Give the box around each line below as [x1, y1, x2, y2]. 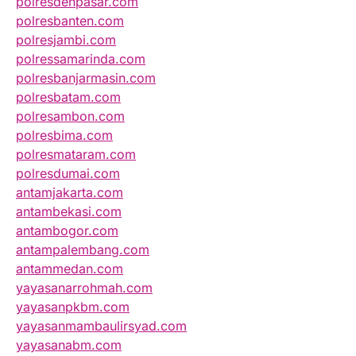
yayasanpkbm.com [16, 299, 130, 315]
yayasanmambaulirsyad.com [16, 318, 187, 335]
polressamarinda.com [16, 51, 145, 68]
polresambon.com [16, 108, 125, 125]
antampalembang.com [16, 242, 149, 258]
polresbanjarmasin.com [16, 70, 156, 87]
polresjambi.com [16, 32, 116, 48]
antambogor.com [16, 222, 118, 239]
